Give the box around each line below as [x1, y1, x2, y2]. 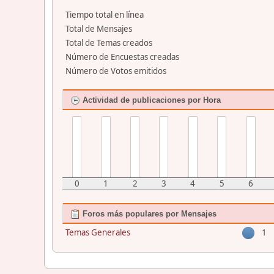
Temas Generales [65, 226, 130, 238]
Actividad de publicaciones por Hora [80, 95, 221, 105]
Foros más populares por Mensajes [80, 209, 217, 218]
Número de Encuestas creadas [65, 51, 179, 62]
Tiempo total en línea [65, 9, 144, 20]
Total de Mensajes [65, 23, 132, 34]
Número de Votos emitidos [65, 65, 166, 76]
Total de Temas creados [65, 37, 152, 48]
